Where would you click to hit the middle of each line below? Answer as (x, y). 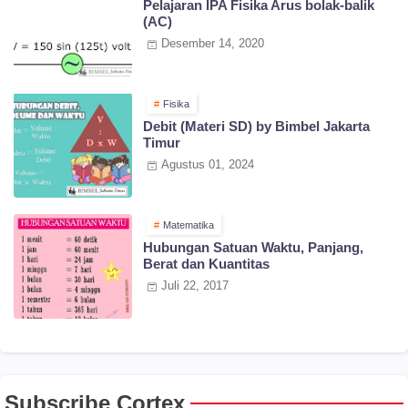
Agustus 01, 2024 (208, 165)
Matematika (189, 225)
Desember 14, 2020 (213, 44)
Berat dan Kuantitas (206, 264)
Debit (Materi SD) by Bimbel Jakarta (256, 127)
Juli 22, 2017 (195, 286)
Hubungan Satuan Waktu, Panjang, (253, 248)
